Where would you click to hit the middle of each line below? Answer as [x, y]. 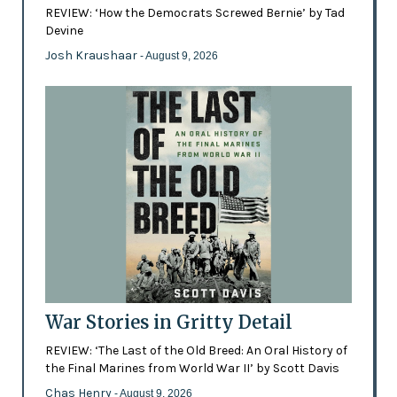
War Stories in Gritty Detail [168, 322]
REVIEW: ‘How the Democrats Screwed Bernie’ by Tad [195, 12]
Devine [64, 30]
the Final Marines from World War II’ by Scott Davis [192, 368]
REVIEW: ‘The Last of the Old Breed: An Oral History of [196, 350]
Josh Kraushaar [92, 55]
